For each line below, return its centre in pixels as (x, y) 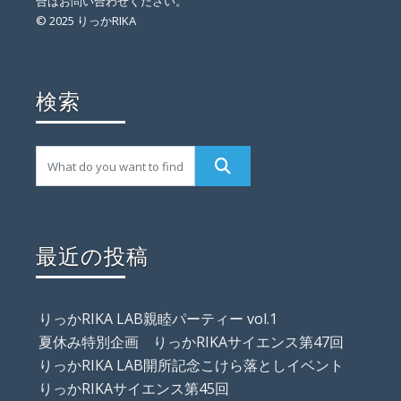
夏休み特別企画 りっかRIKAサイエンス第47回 (191, 342)
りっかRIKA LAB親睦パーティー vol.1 (158, 319)
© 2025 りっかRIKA (86, 21)
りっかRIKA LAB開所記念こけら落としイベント (191, 366)
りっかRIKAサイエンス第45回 (134, 389)
